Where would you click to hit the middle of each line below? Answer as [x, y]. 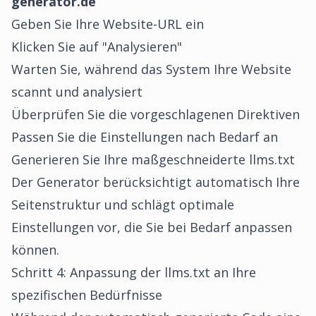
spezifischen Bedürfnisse [87, 295]
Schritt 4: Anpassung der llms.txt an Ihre [134, 272]
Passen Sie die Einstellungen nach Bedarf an [145, 137]
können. [35, 250]
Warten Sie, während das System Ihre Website [151, 69]
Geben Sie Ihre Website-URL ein [108, 24]
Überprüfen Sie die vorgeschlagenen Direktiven [156, 114]
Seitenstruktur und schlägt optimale [123, 205]
